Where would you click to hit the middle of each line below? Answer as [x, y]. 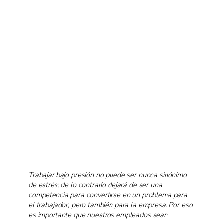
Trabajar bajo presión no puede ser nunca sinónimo [108, 175]
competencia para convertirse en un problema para [108, 194]
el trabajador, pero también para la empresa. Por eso [111, 204]
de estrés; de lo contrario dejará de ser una [95, 185]
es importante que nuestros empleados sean [98, 214]
